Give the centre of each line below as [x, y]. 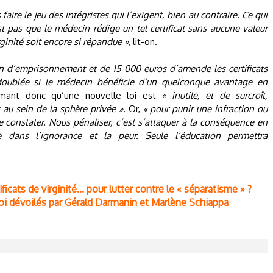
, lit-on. [143, 42]
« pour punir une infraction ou [205, 109]
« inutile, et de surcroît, [215, 95]
